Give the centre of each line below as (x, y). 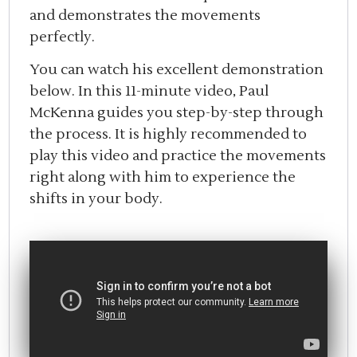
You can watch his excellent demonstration (177, 69)
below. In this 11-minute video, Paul (149, 91)
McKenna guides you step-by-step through (177, 112)
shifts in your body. (96, 198)
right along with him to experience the (163, 177)
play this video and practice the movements (178, 155)
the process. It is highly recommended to (169, 134)
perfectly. (63, 37)
